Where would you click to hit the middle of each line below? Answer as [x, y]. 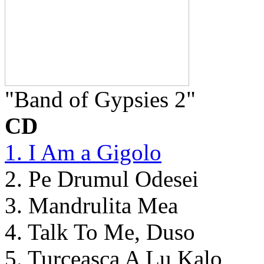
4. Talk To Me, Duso [100, 232]
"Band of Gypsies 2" [100, 99]
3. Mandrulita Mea [91, 205]
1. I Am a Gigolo [83, 152]
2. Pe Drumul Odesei [102, 179]
